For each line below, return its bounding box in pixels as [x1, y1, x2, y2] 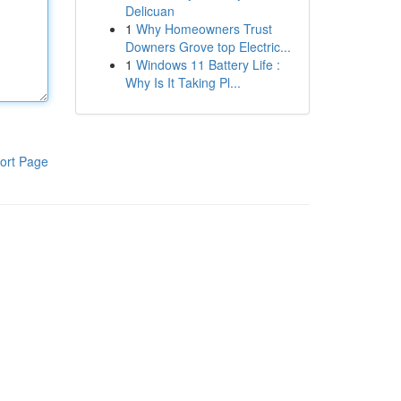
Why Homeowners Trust [135, 20, 272, 38]
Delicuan [124, 2, 175, 20]
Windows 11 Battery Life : [135, 55, 280, 73]
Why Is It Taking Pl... [124, 73, 241, 91]
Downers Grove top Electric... [124, 38, 291, 55]
